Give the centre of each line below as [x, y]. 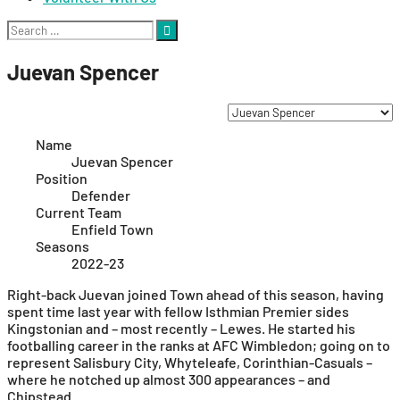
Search [28, 27]
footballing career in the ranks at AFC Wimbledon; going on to [199, 345]
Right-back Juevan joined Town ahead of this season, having [196, 294]
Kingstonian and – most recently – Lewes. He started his [181, 328]
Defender [101, 195]
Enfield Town [112, 229]
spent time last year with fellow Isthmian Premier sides [178, 311]
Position [62, 178]
